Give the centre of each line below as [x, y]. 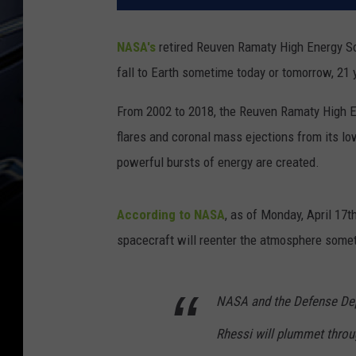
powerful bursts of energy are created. [218, 163]
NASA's [138, 47]
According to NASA [171, 215]
